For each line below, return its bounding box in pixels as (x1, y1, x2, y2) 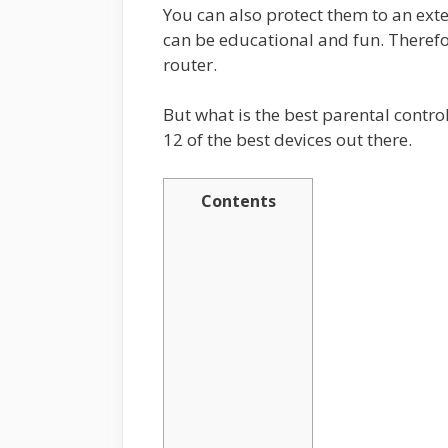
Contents (200, 189, 276, 212)
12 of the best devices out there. (163, 128, 412, 152)
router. (163, 52, 217, 76)
